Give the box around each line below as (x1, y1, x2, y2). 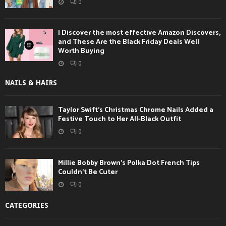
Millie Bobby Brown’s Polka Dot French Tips (58, 157, 200, 169)
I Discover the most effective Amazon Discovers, (58, 27, 220, 39)
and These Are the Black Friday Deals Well (58, 36, 199, 48)
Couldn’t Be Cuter (58, 166, 118, 178)
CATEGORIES (5, 201, 48, 209)
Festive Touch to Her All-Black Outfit (58, 114, 181, 126)
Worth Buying (58, 45, 104, 58)
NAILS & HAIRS (5, 79, 57, 87)
